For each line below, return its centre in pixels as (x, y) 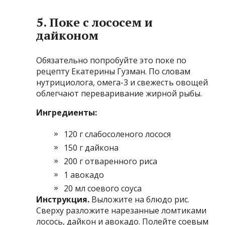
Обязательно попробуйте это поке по (111, 60)
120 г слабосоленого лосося (118, 134)
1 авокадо (84, 175)
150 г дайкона (91, 147)
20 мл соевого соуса (103, 188)
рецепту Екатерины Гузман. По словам (114, 71)
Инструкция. (64, 199)
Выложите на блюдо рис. (141, 199)
